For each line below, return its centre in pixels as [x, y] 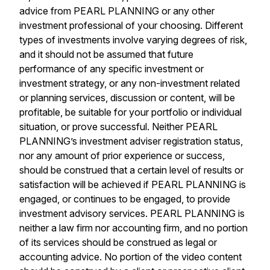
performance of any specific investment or [111, 69]
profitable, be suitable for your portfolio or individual [130, 112]
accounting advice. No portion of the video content [130, 257]
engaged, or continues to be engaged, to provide [125, 199]
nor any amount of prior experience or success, [122, 155]
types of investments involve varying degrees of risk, [133, 40]
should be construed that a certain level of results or [131, 170]
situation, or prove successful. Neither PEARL [118, 127]
